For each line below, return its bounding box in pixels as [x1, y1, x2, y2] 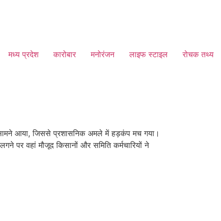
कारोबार [53, 49, 76, 59]
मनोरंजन [91, 49, 114, 59]
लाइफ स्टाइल [129, 49, 168, 59]
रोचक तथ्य [183, 49, 214, 59]
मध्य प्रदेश [8, 49, 38, 59]
